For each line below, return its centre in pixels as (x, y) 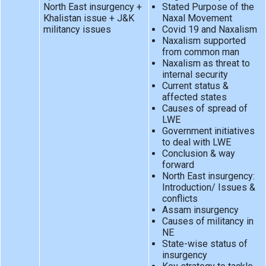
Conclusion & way (198, 154)
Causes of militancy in (208, 221)
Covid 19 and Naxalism (209, 30)
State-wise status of (205, 244)
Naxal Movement (197, 18)
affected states (194, 97)
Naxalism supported (204, 41)
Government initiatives (208, 131)
